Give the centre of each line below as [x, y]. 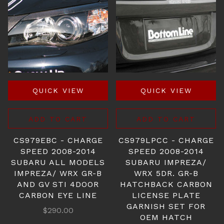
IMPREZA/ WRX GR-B [58, 173]
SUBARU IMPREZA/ [166, 162]
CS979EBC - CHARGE [58, 140]
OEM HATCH [166, 217]
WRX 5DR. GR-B [166, 173]
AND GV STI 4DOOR [58, 184]
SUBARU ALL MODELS [58, 162]
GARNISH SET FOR [166, 206]
